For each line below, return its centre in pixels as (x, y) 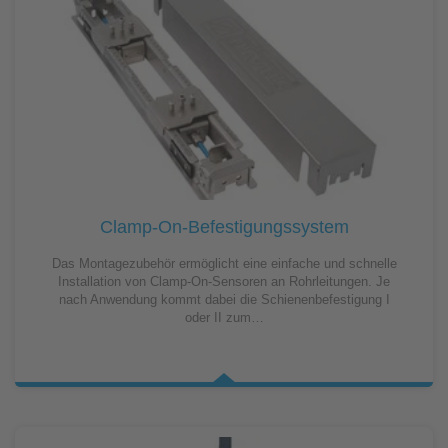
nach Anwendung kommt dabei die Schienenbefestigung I (224, 300)
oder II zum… (224, 318)
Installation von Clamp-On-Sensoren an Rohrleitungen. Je (224, 282)
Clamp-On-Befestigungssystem (224, 227)
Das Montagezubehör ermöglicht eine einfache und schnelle (224, 264)
